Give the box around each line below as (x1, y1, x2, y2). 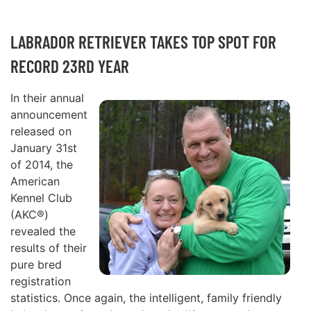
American (10, 174, 60, 189)
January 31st (10, 141, 77, 155)
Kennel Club (10, 191, 72, 205)
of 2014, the (10, 158, 73, 172)
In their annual (10, 91, 84, 106)
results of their (10, 241, 87, 255)
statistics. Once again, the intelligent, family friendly (10, 291, 282, 305)
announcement (10, 108, 87, 122)
